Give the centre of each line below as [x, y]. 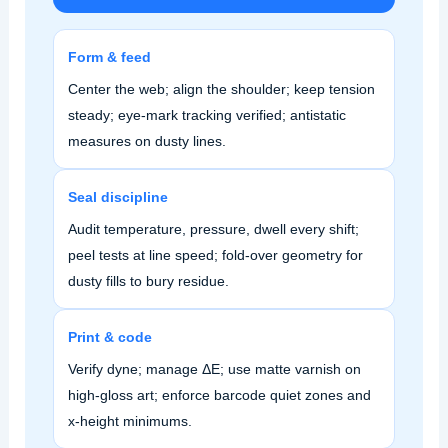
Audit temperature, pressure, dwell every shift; [213, 229]
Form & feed [109, 57]
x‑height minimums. [129, 421]
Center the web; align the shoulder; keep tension [221, 89]
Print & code [109, 337]
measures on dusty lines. [146, 141]
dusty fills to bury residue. [148, 281]
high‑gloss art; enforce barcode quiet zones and [219, 395]
